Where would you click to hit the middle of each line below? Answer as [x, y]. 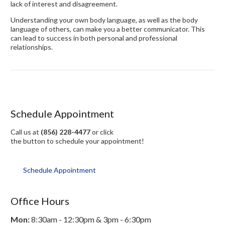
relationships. [32, 47]
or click [102, 132]
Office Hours [40, 201]
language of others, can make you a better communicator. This [108, 29]
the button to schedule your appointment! [77, 141]
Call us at [26, 132]
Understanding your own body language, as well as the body [104, 20]
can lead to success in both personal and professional [94, 38]
